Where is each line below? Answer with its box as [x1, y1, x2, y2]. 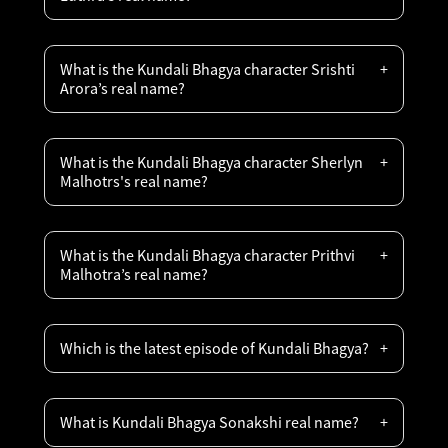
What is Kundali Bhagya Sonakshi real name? [60, 412, 359, 432]
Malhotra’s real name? [60, 264, 208, 284]
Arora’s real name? [60, 78, 185, 98]
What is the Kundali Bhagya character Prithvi [60, 245, 355, 265]
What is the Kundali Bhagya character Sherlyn [60, 152, 363, 172]
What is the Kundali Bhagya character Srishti [60, 59, 355, 79]
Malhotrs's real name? [60, 171, 208, 191]
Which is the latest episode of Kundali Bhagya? [60, 338, 369, 358]
